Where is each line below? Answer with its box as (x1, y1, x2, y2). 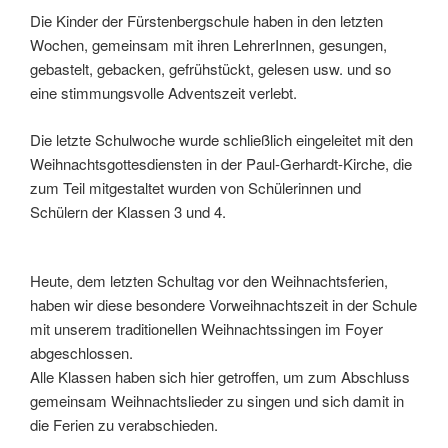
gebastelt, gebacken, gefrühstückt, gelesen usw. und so (30, 58, 391, 80)
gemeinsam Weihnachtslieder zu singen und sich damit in (30, 389, 404, 411)
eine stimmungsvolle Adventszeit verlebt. (30, 82, 305, 104)
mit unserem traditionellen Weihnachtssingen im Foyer (30, 317, 383, 339)
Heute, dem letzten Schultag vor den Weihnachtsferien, (30, 269, 388, 291)
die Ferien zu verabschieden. (30, 413, 218, 435)
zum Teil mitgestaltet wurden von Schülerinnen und (30, 176, 361, 198)
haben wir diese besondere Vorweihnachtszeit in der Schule (30, 293, 417, 315)
